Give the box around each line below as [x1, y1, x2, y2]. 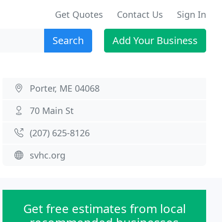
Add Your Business [112, 34, 198, 47]
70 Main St [30, 105, 74, 116]
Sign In [177, 8, 206, 20]
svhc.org [30, 149, 66, 161]
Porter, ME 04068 [30, 82, 100, 94]
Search [53, 34, 84, 47]
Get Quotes [55, 8, 103, 20]
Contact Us [117, 8, 163, 20]
